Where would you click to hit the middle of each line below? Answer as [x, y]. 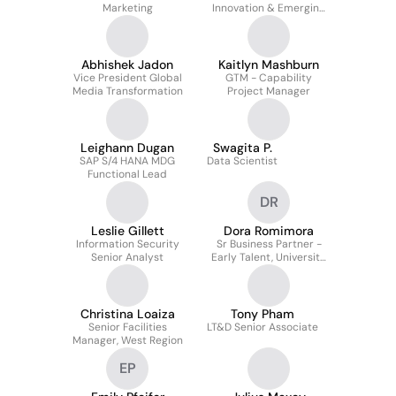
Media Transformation [127, 91]
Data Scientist [242, 161]
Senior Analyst [127, 257]
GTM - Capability [269, 78]
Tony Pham [263, 314]
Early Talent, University [269, 257]
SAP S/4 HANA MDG [127, 161]
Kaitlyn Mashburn [269, 65]
